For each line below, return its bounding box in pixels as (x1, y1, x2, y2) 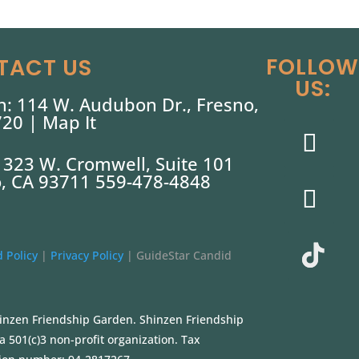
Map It (42, 109, 97, 134)
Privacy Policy (50, 247, 127, 263)
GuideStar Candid (136, 247, 232, 263)
